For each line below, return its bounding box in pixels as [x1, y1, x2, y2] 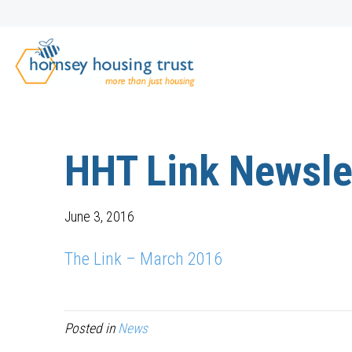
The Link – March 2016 [64, 249, 223, 269]
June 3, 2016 [64, 209, 135, 225]
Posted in [64, 321, 119, 336]
